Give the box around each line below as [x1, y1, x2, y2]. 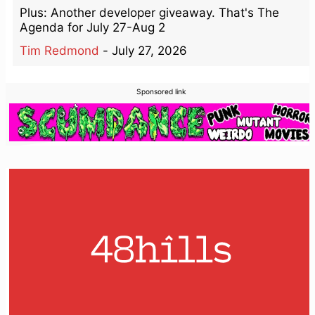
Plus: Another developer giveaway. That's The [20, 5, 279, 20]
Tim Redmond [20, 43, 99, 58]
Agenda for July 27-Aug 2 [20, 20, 165, 34]
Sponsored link [136, 86, 186, 96]
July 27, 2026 [112, 43, 187, 58]
